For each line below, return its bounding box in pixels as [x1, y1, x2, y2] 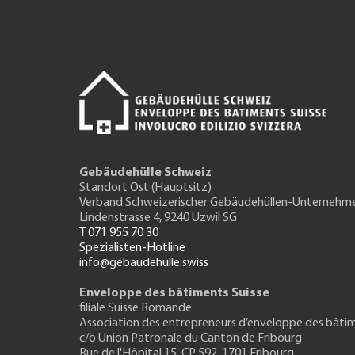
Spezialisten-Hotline [79, 242, 185, 254]
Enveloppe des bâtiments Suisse [79, 287, 269, 300]
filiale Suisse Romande [79, 302, 192, 315]
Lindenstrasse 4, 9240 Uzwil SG [79, 212, 237, 224]
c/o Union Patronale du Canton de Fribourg [79, 332, 302, 345]
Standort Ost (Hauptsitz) [79, 181, 212, 194]
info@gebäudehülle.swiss [79, 257, 208, 269]
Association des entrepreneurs [79, 317, 236, 330]
